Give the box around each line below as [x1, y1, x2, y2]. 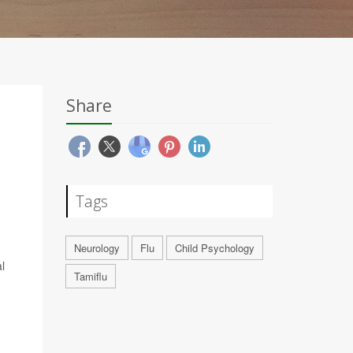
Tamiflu [73, 269, 107, 284]
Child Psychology [174, 240, 255, 255]
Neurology [73, 240, 120, 255]
